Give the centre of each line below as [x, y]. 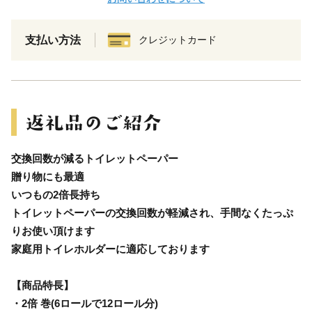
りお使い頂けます [53, 231]
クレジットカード [178, 39]
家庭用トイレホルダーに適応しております [110, 249]
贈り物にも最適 [48, 176]
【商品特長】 [42, 285]
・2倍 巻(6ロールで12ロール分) [85, 303]
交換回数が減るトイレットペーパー [95, 158]
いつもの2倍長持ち [56, 194]
